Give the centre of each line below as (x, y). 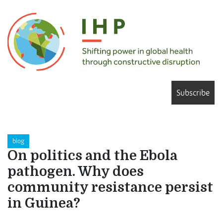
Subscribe (193, 93)
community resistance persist (110, 188)
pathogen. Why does (76, 172)
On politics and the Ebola (92, 156)
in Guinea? (44, 204)
